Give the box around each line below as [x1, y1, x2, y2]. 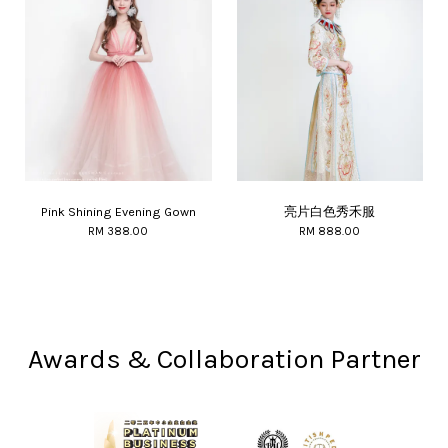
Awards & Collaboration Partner [27, 343, 421, 375]
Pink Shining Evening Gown [40, 204, 196, 219]
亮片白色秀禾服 [284, 204, 376, 219]
